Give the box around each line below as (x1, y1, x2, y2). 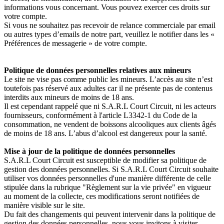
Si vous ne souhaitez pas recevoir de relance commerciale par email (4, 21, 215, 29)
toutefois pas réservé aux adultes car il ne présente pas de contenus (4, 84, 212, 92)
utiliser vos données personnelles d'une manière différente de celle (4, 174, 211, 182)
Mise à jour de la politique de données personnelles (4, 147, 175, 155)
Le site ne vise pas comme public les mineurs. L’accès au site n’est (4, 75, 212, 83)
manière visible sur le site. (4, 201, 85, 209)
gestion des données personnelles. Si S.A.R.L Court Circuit (4, 165, 190, 173)
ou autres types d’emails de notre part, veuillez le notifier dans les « (4, 30, 214, 38)
